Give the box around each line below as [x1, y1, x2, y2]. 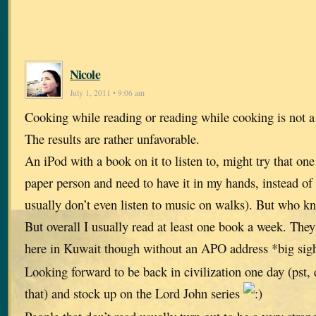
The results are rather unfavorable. [25, 130, 200, 148]
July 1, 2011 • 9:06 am [70, 87, 145, 99]
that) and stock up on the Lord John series [25, 284, 243, 303]
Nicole [70, 65, 100, 84]
